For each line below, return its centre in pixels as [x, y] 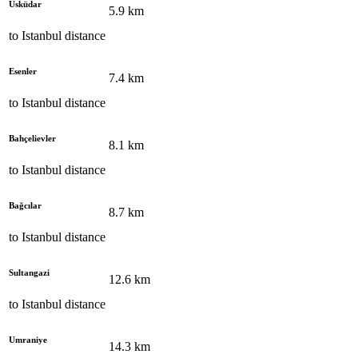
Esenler [23, 71]
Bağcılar [25, 205]
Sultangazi [29, 272]
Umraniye [28, 339]
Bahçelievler [32, 138]
